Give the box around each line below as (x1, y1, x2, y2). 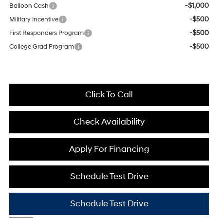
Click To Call (85, 89, 133, 101)
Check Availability (73, 116, 145, 128)
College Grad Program (9, 43, 74, 51)
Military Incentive (9, 16, 58, 24)
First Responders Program (9, 29, 84, 37)
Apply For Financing (69, 144, 149, 155)
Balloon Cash (9, 2, 49, 10)
